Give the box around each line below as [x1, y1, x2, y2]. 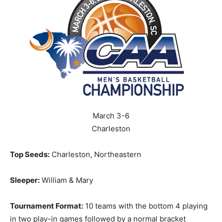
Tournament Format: [10, 201, 83, 211]
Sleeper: [10, 175, 40, 185]
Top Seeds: [10, 149, 50, 159]
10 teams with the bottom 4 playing [83, 201, 208, 211]
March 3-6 [93, 111, 129, 120]
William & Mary [40, 175, 93, 185]
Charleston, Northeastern [50, 149, 141, 159]
